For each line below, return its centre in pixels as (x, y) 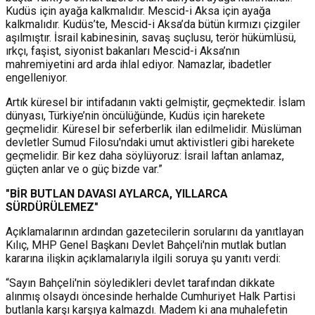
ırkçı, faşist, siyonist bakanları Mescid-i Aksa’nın (123, 51)
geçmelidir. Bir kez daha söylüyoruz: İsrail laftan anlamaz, (145, 155)
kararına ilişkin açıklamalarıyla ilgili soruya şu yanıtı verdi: (143, 258)
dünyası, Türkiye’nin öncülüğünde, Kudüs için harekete (135, 115)
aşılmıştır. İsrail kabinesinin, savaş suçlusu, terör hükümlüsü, (151, 37)
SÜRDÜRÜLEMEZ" (52, 207)
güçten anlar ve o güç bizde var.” (84, 169)
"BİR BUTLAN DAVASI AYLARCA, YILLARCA (117, 193)
